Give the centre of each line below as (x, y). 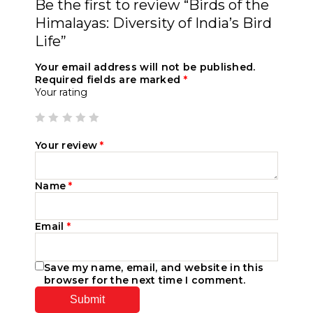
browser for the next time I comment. (145, 280)
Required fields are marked (109, 79)
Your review (68, 145)
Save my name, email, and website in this (154, 267)
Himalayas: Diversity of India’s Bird (153, 23)
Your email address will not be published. (145, 67)
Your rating (61, 92)
